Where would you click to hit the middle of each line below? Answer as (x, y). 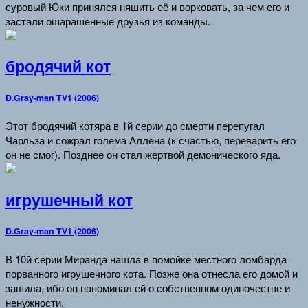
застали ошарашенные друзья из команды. (108, 21)
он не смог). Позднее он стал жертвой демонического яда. (143, 154)
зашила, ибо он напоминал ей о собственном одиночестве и (148, 288)
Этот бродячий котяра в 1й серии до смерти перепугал (135, 125)
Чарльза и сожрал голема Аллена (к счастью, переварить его (151, 140)
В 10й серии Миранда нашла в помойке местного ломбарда (146, 259)
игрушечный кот (69, 200)
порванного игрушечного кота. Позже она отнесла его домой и (152, 274)
